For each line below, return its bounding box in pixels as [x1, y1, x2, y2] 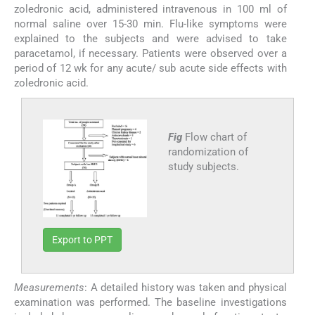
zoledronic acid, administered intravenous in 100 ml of [14, 2, 287, 15]
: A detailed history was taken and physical [84, 281, 287, 294]
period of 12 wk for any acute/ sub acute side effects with [14, 61, 287, 75]
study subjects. [167, 160, 239, 173]
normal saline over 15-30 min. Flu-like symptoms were [14, 17, 287, 30]
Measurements [14, 281, 84, 294]
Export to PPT [52, 233, 112, 245]
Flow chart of [184, 130, 247, 143]
